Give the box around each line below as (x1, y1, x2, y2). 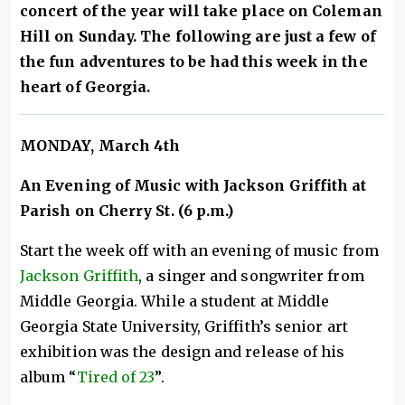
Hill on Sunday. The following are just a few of (20, 27, 376, 45)
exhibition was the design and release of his (20, 343, 345, 361)
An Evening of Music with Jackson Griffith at (20, 176, 367, 194)
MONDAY (20, 137, 91, 155)
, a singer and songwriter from (138, 267, 364, 285)
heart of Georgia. (20, 78, 151, 96)
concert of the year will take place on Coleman (20, 2, 382, 20)
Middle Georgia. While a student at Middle (20, 292, 330, 310)
